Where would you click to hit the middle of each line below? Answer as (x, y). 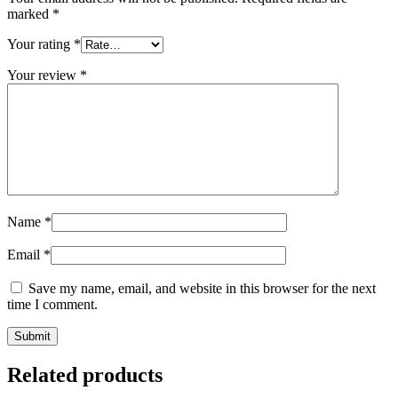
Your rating (40, 44)
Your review (44, 76)
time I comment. (52, 305)
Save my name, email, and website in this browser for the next (202, 289)
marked (30, 14)
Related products (85, 375)
